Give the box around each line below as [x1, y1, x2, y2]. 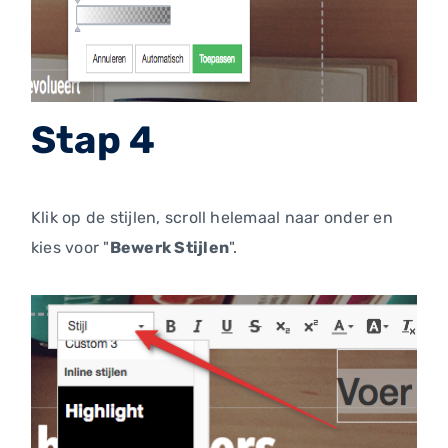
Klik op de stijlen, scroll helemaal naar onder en [31, 208, 393, 228]
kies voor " [31, 238, 110, 258]
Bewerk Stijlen [109, 238, 230, 258]
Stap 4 [31, 117, 156, 164]
